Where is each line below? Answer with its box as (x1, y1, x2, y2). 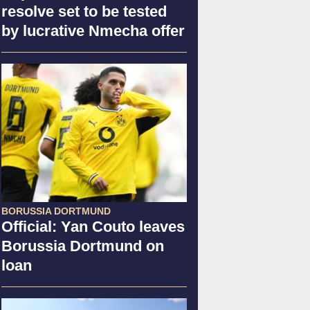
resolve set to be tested (1, 2, 167, 20)
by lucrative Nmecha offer (1, 21, 185, 39)
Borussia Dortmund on (1, 237, 164, 255)
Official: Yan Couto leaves (1, 217, 185, 235)
